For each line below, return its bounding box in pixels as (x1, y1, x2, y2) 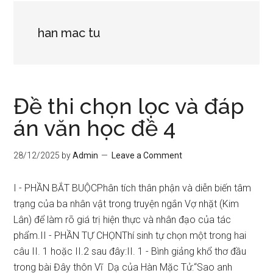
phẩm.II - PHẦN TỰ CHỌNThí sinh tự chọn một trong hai (13, 230, 247, 241)
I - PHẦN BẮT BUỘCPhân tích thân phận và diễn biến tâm (13, 182, 252, 194)
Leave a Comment (112, 151, 183, 160)
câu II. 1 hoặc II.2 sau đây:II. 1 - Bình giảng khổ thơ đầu (13, 246, 247, 257)
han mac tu (38, 26, 101, 40)
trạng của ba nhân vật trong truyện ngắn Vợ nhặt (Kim (13, 198, 239, 210)
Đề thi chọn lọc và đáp (13, 93, 245, 119)
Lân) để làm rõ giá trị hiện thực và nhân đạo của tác (13, 214, 232, 225)
